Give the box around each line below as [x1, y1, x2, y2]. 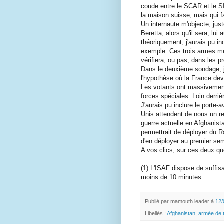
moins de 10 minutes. [141, 173, 203, 181]
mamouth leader [170, 198, 209, 205]
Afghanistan [167, 210, 195, 217]
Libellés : [145, 210, 167, 217]
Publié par [145, 198, 170, 205]
